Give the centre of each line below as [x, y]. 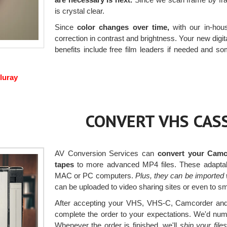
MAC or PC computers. [95, 176]
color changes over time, [123, 27]
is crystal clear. [79, 11]
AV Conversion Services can [106, 154]
